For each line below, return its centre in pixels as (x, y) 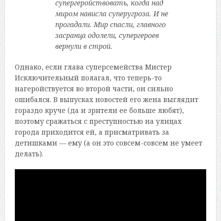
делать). (29, 154)
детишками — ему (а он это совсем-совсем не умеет (108, 143)
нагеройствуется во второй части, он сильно (94, 89)
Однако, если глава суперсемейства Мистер (93, 67)
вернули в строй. (84, 46)
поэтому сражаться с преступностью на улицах (98, 121)
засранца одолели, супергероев (107, 36)
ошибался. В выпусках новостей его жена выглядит (106, 100)
